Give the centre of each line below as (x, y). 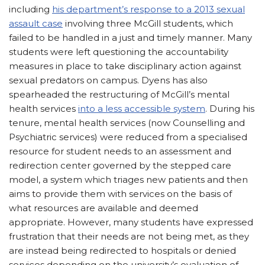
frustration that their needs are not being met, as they (129, 236)
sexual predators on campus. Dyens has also (108, 80)
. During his (230, 108)
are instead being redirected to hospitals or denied (122, 250)
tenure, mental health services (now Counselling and (127, 122)
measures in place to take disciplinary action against (125, 66)
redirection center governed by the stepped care (120, 165)
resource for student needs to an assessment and (120, 151)
